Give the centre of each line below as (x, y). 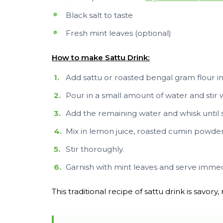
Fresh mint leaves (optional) (118, 33)
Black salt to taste (99, 15)
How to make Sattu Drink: (101, 57)
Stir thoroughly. (95, 149)
